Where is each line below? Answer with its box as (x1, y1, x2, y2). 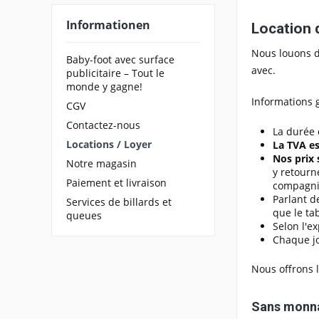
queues (66, 208, 102, 222)
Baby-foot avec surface (66, 52, 174, 66)
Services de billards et (66, 194, 172, 209)
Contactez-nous (66, 117, 140, 132)
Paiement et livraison (66, 175, 167, 189)
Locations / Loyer (66, 137, 152, 151)
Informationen (66, 17, 150, 33)
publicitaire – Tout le (66, 66, 164, 80)
